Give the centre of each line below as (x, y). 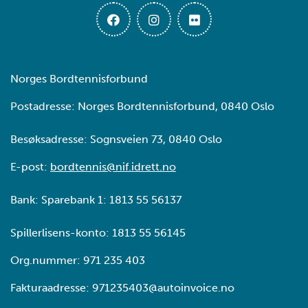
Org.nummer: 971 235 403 (78, 260)
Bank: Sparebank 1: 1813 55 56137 (96, 200)
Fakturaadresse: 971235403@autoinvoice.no (122, 288)
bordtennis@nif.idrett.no (113, 167)
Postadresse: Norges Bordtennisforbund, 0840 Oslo (142, 106)
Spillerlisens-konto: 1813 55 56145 (98, 233)
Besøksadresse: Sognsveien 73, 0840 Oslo (116, 139)
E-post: (30, 167)
